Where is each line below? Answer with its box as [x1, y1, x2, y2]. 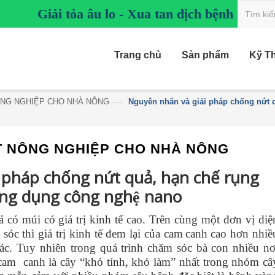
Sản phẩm [182, 50, 229, 60]
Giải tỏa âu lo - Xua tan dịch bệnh [37, 6, 233, 21]
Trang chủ [114, 50, 161, 60]
